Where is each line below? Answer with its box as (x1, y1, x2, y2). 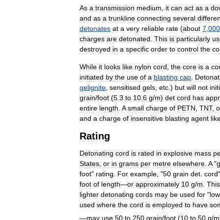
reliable (141, 25, 164, 33)
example (130, 170, 157, 178)
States (80, 160, 99, 168)
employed (152, 201, 183, 209)
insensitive (131, 114, 163, 123)
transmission (95, 4, 135, 12)
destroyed (80, 45, 110, 54)
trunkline (109, 14, 135, 23)
